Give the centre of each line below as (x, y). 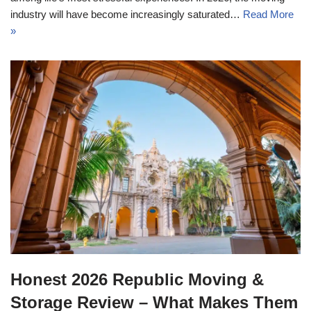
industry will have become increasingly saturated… (127, 15)
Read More (268, 15)
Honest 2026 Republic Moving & (137, 279)
